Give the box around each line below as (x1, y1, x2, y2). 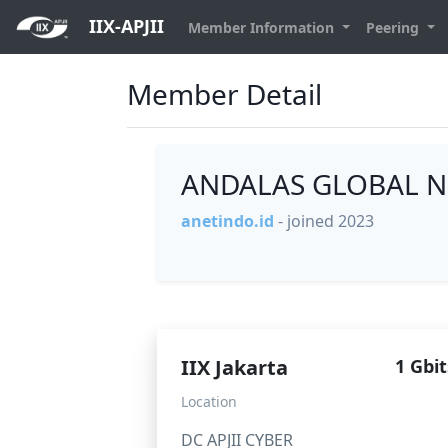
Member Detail (127, 75, 322, 114)
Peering (365, 17, 423, 37)
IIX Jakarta (181, 354, 288, 382)
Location (181, 392, 237, 412)
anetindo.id (181, 210, 274, 233)
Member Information (188, 17, 338, 37)
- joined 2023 (278, 210, 374, 233)
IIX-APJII (84, 14, 164, 38)
